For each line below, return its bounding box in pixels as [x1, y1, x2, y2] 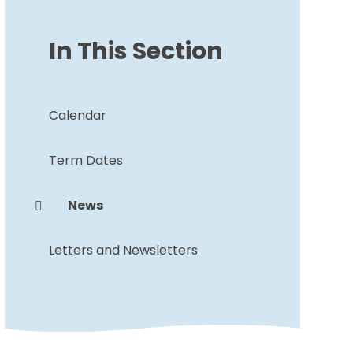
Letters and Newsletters [48, 241, 198, 260]
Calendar [48, 106, 106, 125]
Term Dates [48, 151, 123, 170]
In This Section [48, 35, 223, 69]
